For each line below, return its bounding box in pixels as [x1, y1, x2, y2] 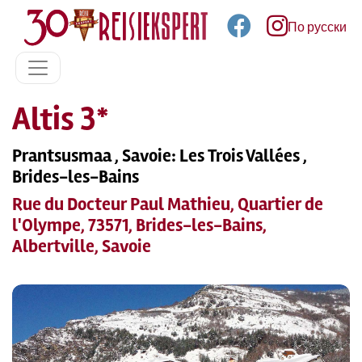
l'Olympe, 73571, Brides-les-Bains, [12, 214, 267, 237]
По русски [288, 19, 347, 36]
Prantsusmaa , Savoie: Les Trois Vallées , [12, 145, 307, 167]
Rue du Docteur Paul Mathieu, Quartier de [12, 193, 323, 216]
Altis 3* [12, 99, 109, 139]
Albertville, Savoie [12, 235, 151, 258]
